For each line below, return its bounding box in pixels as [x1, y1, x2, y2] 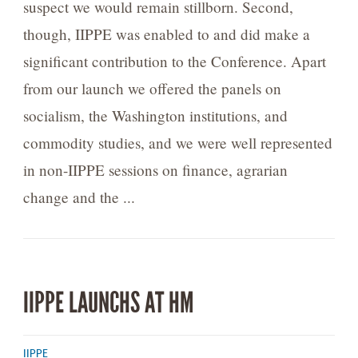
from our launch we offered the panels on [22, 78, 281, 99]
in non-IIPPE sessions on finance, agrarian [22, 160, 288, 181]
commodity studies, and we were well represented [22, 133, 332, 153]
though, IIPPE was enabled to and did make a [22, 24, 310, 45]
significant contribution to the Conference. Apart [22, 51, 326, 72]
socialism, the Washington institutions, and [22, 105, 288, 126]
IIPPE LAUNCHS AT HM [22, 285, 193, 321]
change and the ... [22, 187, 135, 208]
